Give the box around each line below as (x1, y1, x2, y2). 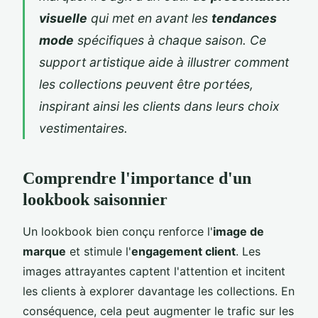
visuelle (39, 10, 87, 26)
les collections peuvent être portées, (39, 76, 253, 92)
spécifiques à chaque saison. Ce (74, 32, 266, 48)
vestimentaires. (39, 120, 128, 136)
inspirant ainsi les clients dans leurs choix (39, 98, 280, 114)
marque (23, 243, 66, 258)
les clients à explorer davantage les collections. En (23, 283, 295, 298)
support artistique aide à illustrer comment (39, 54, 289, 70)
